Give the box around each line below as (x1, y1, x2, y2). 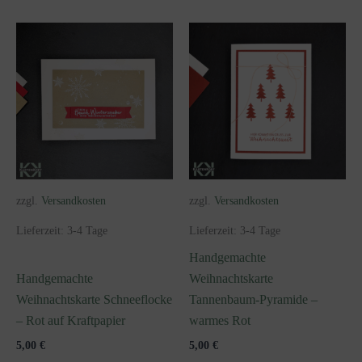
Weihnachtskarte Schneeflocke (16, 293, 172, 307)
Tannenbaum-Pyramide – (189, 293, 318, 307)
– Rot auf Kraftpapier (16, 314, 125, 328)
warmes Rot (189, 314, 250, 328)
